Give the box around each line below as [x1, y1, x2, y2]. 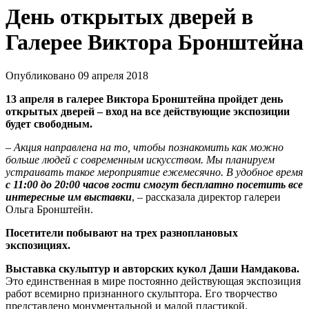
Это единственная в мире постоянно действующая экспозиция [6, 275, 301, 288]
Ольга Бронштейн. [6, 203, 93, 216]
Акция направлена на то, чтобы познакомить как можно [14, 141, 283, 154]
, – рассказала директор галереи [132, 191, 281, 203]
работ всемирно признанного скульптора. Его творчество [6, 288, 277, 300]
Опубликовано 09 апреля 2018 [6, 70, 148, 82]
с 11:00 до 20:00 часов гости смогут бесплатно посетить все [6, 179, 303, 191]
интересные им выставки [6, 191, 132, 203]
